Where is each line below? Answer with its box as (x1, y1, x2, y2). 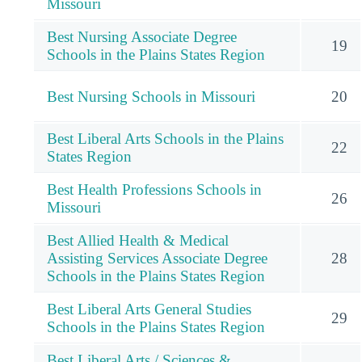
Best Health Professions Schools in (47, 180, 262, 198)
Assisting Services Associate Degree (47, 249, 267, 267)
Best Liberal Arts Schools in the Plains (47, 129, 284, 147)
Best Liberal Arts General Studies (47, 300, 251, 318)
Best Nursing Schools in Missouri (47, 87, 255, 105)
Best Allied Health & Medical (47, 231, 229, 249)
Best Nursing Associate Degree (47, 27, 237, 45)
